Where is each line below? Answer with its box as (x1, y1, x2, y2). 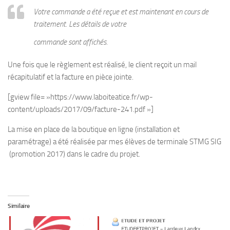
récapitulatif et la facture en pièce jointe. (8, 72, 133, 82)
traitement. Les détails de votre (33, 19, 126, 29)
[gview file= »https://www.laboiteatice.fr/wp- (8, 92, 153, 102)
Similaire (8, 202, 30, 209)
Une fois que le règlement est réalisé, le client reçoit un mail (8, 60, 197, 69)
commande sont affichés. (33, 37, 108, 47)
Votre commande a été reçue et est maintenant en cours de (33, 7, 208, 16)
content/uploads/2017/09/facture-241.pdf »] (8, 104, 154, 114)
